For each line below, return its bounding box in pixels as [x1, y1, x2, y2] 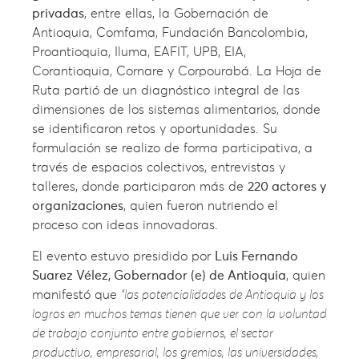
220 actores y [248, 180, 326, 194]
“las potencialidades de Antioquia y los [121, 288, 324, 301]
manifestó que [32, 288, 121, 301]
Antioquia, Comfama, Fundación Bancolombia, [32, 26, 308, 40]
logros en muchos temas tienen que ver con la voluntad [32, 307, 327, 321]
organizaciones [32, 200, 123, 213]
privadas [32, 7, 84, 21]
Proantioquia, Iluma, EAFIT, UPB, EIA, [32, 46, 246, 59]
